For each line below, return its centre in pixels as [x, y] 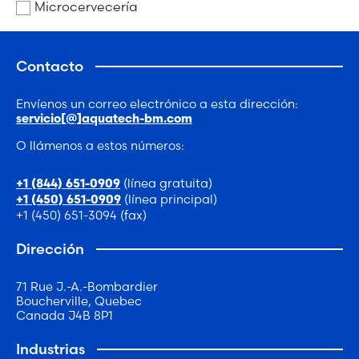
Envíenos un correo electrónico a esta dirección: [157, 103]
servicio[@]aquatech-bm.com [104, 119]
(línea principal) [169, 199]
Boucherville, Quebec [79, 301]
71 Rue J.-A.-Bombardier [87, 286]
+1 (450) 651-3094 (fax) [81, 215]
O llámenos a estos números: [100, 145]
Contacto [50, 66]
